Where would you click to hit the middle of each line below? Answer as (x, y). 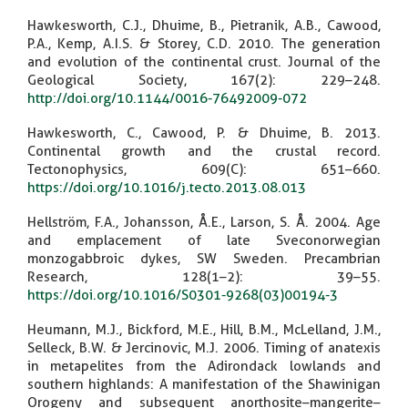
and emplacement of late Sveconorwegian (204, 240)
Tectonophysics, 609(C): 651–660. (204, 169)
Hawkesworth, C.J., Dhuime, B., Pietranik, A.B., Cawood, (204, 25)
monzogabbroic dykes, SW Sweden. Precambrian (204, 258)
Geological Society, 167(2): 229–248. (204, 80)
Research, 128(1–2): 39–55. (204, 276)
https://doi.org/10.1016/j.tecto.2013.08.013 (167, 187)
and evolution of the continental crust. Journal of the (204, 61)
